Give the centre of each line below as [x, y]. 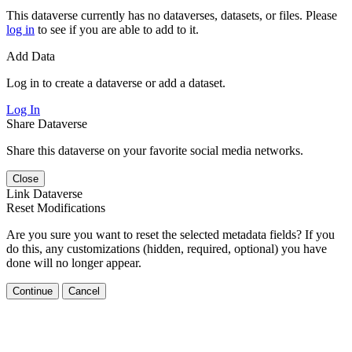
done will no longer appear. [74, 262]
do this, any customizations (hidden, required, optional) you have [167, 248]
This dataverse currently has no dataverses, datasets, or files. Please [172, 15]
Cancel [84, 291]
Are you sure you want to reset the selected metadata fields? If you [170, 234]
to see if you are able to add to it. [117, 29]
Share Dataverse [47, 123]
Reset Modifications [56, 207]
